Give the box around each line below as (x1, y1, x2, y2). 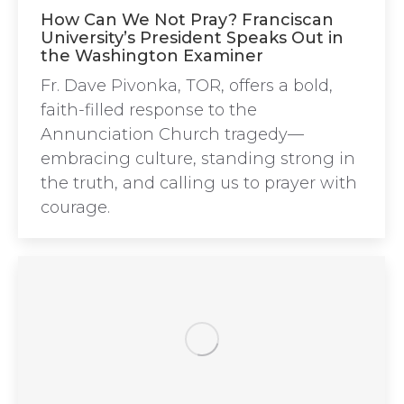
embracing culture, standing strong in (41, 149, 355, 170)
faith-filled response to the (41, 100, 257, 121)
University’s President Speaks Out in (41, 28, 344, 49)
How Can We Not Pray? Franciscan (41, 10, 334, 31)
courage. (41, 197, 110, 218)
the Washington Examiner (41, 46, 263, 67)
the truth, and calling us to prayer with (41, 173, 357, 194)
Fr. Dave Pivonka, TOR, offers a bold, (41, 76, 333, 96)
